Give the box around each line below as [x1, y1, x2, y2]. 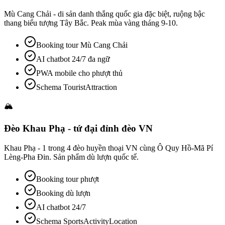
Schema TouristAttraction [36, 83, 117, 92]
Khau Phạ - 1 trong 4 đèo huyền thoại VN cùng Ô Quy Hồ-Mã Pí [4, 143, 213, 152]
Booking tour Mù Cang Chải [36, 41, 128, 50]
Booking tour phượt [36, 174, 99, 183]
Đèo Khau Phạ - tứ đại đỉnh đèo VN [4, 123, 153, 134]
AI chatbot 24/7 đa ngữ [36, 55, 110, 64]
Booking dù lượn [36, 188, 90, 197]
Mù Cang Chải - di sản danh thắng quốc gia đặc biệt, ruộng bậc [4, 10, 205, 19]
